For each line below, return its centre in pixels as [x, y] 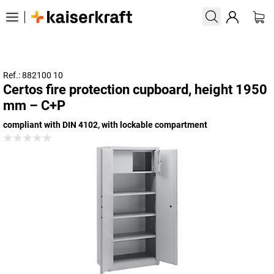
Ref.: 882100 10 [33, 75]
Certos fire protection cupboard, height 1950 [135, 90]
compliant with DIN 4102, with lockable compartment [105, 125]
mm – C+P [34, 106]
